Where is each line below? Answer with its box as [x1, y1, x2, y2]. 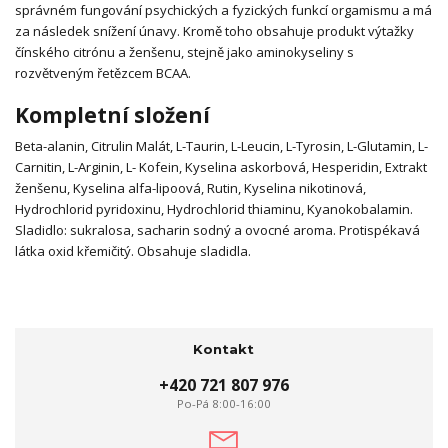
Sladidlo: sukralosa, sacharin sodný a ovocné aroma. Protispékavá [15, 221, 420, 240]
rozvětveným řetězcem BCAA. [15, 64, 191, 83]
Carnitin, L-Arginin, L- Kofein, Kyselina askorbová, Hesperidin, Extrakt [15, 158, 427, 177]
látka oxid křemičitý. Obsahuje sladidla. [15, 242, 251, 261]
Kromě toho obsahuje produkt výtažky [183, 22, 414, 41]
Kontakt [193, 341, 255, 358]
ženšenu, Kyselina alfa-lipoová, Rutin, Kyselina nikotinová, [15, 179, 366, 198]
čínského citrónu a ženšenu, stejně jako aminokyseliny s [15, 43, 354, 62]
